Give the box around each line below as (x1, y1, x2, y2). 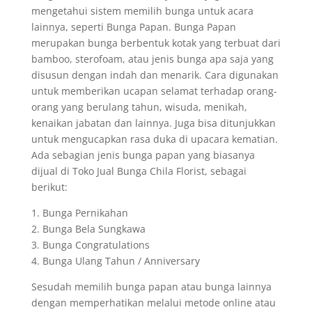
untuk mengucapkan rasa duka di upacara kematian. (31, 132, 278, 146)
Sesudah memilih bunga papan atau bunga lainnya (31, 280, 272, 293)
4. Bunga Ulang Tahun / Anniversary (31, 254, 200, 267)
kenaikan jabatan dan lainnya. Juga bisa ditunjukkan (31, 116, 276, 130)
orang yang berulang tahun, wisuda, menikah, (31, 100, 247, 114)
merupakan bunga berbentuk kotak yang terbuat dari (31, 36, 281, 49)
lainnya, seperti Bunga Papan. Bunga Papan (31, 20, 236, 33)
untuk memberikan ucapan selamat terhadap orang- (31, 84, 277, 97)
